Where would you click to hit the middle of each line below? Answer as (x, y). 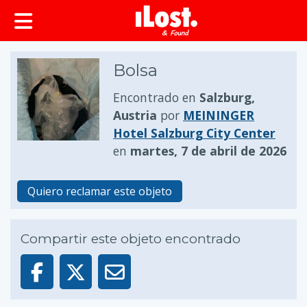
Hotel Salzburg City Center (194, 133)
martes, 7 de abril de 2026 (208, 151)
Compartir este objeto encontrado (131, 239)
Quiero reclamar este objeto (100, 191)
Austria (135, 115)
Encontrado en (156, 97)
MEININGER (219, 115)
